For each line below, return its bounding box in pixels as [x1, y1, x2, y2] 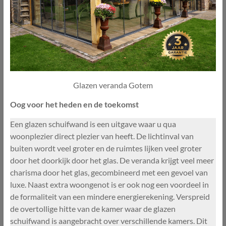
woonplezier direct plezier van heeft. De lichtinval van [10, 131, 194, 141]
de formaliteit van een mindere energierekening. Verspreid [10, 191, 210, 201]
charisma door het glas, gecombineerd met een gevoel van [10, 167, 208, 177]
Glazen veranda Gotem [73, 80, 153, 90]
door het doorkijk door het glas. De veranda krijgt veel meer [10, 155, 214, 165]
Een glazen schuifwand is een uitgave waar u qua [10, 119, 176, 129]
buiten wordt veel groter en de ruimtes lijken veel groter [10, 143, 202, 153]
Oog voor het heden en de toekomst [10, 99, 140, 109]
